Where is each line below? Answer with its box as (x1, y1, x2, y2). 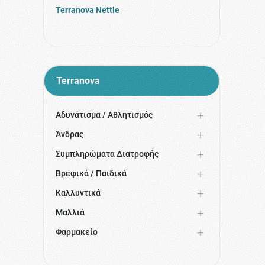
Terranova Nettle (55, 5, 119, 15)
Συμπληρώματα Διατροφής (55, 148, 159, 159)
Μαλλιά (55, 207, 85, 217)
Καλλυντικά (55, 188, 101, 198)
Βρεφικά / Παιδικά (55, 168, 127, 178)
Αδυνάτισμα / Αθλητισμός (55, 109, 153, 119)
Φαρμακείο (55, 227, 98, 237)
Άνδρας (55, 129, 83, 139)
